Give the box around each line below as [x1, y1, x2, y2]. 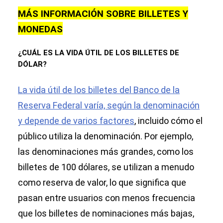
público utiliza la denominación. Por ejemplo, [18, 131, 193, 142]
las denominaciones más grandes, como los [18, 146, 194, 157]
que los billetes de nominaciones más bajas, [18, 208, 194, 219]
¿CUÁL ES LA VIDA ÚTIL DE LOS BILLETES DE [18, 48, 179, 58]
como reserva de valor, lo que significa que [18, 177, 186, 188]
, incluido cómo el [134, 115, 203, 126]
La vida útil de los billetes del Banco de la [18, 85, 180, 96]
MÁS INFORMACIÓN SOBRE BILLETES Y [18, 8, 188, 20]
